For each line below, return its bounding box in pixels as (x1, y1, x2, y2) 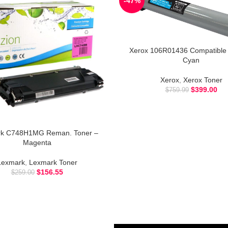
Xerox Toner (183, 76, 222, 84)
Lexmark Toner (28, 158, 77, 166)
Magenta (22, 138, 51, 147)
